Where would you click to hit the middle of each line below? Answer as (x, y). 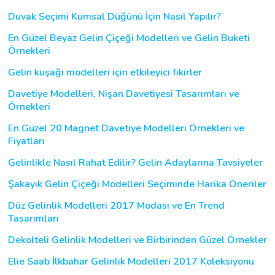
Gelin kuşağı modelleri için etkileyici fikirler (105, 72)
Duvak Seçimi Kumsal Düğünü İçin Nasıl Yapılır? (114, 16)
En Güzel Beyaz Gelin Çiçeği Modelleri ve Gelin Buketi (129, 38)
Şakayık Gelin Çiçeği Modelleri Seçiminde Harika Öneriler (137, 184)
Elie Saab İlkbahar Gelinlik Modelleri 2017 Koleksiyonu (131, 261)
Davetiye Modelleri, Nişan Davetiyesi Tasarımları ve (124, 94)
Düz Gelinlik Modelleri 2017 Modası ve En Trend (116, 205)
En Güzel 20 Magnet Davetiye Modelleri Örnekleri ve (126, 128)
